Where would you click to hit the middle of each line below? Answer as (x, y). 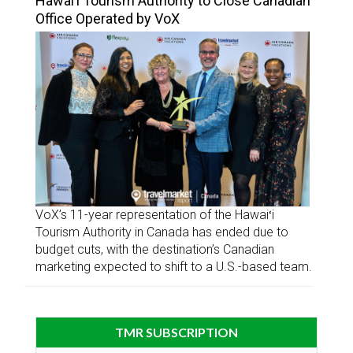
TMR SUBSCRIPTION (176, 332)
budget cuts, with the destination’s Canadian (155, 249)
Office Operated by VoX (108, 18)
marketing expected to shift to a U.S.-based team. (174, 266)
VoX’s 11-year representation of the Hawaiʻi (155, 214)
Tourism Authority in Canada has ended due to (162, 232)
